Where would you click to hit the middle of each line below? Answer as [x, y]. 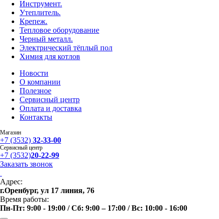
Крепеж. [33, 21]
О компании [40, 82]
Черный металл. [46, 39]
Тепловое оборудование [59, 30]
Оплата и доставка [51, 108]
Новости [34, 73]
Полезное [35, 90]
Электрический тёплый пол [66, 47]
